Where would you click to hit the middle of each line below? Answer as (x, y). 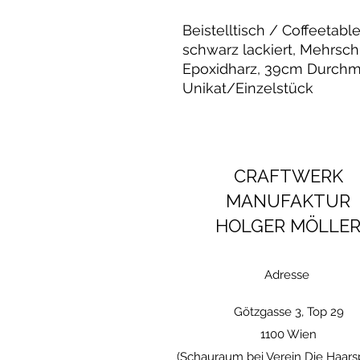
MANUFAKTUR (288, 200)
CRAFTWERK (288, 176)
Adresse (287, 274)
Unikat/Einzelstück (248, 88)
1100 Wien (288, 334)
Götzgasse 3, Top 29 (288, 311)
